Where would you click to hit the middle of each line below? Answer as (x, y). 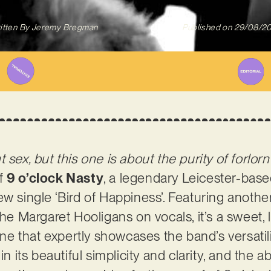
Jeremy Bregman (64, 28)
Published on (207, 28)
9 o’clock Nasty (55, 178)
